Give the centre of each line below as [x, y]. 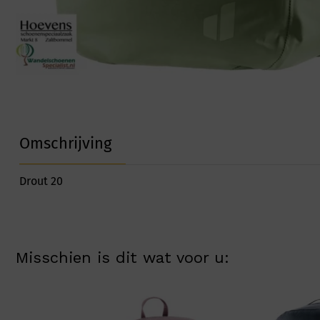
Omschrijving [65, 144]
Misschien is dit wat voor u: [122, 258]
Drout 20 [41, 181]
